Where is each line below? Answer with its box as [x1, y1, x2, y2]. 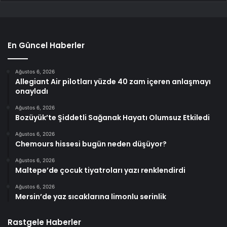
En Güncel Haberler [8, 40, 85, 51]
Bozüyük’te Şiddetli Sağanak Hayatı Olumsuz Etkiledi [15, 112, 210, 123]
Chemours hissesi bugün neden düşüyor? [15, 138, 167, 149]
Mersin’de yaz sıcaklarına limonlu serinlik [15, 191, 166, 202]
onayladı [15, 86, 48, 96]
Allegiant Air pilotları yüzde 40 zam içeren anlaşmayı [15, 76, 211, 87]
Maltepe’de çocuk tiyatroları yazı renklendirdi [15, 165, 185, 175]
